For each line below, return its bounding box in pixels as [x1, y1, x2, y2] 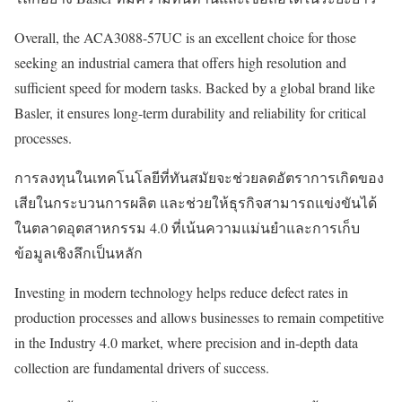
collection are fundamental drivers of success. [14, 357, 269, 377]
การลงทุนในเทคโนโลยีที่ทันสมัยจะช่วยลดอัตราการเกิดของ [14, 167, 384, 187]
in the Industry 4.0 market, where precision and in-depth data [14, 332, 358, 352]
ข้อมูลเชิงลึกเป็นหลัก [14, 242, 143, 262]
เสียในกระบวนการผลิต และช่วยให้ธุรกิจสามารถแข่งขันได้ [14, 192, 377, 212]
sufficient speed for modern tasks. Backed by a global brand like [14, 77, 375, 97]
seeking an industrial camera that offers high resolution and [14, 52, 346, 72]
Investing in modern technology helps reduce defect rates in [14, 282, 348, 301]
